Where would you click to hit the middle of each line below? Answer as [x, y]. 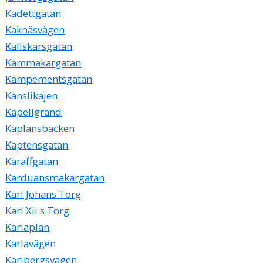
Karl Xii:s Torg [38, 211]
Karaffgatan [32, 161]
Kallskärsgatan [39, 46]
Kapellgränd [34, 112]
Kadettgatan [33, 14]
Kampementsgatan [49, 79]
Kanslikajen [32, 96]
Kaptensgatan [37, 145]
